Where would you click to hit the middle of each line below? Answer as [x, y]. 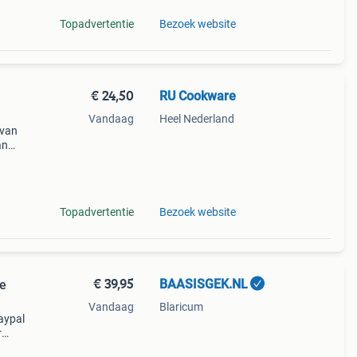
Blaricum [181, 307]
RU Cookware [197, 96]
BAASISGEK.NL [203, 284]
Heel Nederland [196, 119]
